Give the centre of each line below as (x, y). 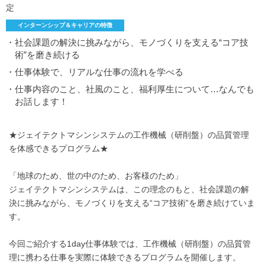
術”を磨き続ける (47, 54)
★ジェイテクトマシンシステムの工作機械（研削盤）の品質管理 (129, 135)
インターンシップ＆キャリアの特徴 (65, 25)
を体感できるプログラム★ (59, 148)
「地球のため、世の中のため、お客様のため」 (96, 175)
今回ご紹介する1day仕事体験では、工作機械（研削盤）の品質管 (130, 243)
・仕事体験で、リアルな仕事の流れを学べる (95, 72)
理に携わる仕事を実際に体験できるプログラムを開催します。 (125, 257)
